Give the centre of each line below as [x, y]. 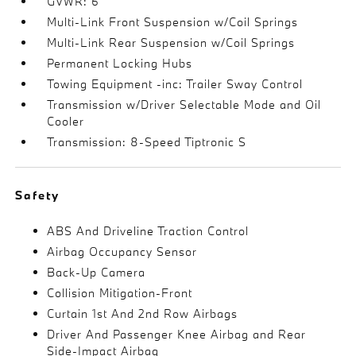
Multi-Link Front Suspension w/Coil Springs [173, 21]
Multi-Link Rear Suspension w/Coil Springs [171, 42]
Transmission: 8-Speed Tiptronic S [147, 141]
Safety [38, 195]
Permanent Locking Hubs [120, 63]
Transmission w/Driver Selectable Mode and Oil [184, 104]
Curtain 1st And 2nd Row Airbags [143, 313]
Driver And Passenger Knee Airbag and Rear [177, 334]
